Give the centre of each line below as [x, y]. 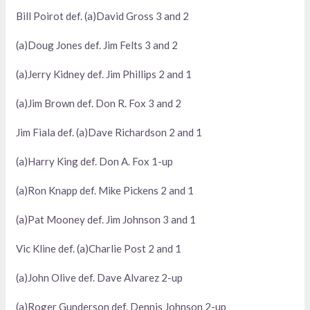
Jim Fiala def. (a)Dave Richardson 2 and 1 [109, 132]
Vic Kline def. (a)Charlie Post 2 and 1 [99, 248]
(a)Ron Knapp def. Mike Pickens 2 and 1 [105, 190]
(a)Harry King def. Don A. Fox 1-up [95, 161]
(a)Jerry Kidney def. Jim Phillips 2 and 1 [104, 74]
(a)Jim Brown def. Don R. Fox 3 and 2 [99, 103]
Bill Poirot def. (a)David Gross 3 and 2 [103, 16]
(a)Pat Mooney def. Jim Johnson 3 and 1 [106, 219]
